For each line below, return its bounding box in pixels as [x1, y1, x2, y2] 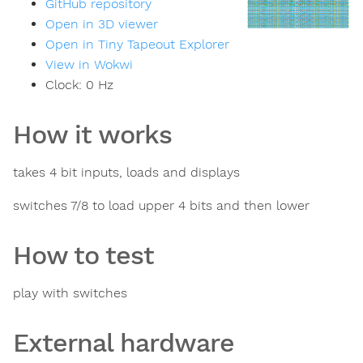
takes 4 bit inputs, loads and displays [13, 164, 240, 181]
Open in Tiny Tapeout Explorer [45, 36, 229, 53]
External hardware [13, 327, 234, 359]
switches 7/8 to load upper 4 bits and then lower [13, 198, 310, 214]
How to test [13, 240, 154, 271]
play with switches [13, 285, 127, 301]
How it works [13, 119, 172, 151]
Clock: [45, 77, 86, 93]
